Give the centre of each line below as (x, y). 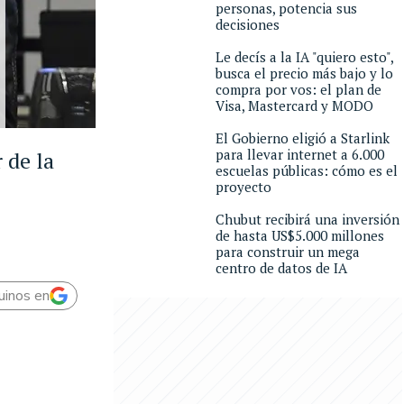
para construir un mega (288, 252)
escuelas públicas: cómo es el (307, 170)
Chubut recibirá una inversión (308, 219)
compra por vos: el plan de (298, 89)
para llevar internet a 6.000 (300, 154)
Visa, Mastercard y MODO (294, 106)
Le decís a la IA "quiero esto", (304, 57)
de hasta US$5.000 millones (300, 235)
